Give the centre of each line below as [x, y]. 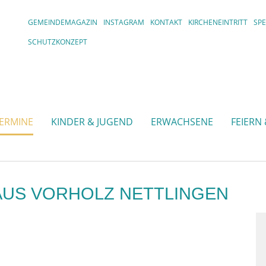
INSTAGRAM [124, 22]
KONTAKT [167, 22]
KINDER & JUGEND [92, 122]
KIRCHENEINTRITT [218, 22]
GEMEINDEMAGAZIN [63, 22]
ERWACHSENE [182, 122]
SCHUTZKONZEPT [58, 42]
